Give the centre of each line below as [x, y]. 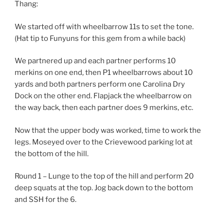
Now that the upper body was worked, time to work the [108, 130]
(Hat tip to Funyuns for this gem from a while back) [100, 38]
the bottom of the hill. [52, 154]
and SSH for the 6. [45, 200]
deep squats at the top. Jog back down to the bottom [104, 188]
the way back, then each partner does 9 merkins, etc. [104, 108]
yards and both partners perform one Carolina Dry [100, 84]
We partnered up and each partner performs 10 [95, 61]
